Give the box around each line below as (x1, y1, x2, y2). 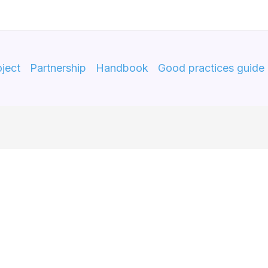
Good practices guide (157, 62, 264, 74)
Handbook (95, 62, 148, 74)
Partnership (29, 62, 86, 74)
